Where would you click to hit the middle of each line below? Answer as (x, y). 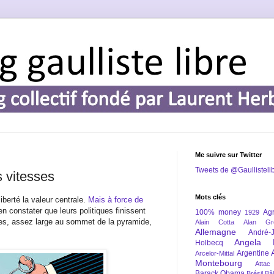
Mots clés (210, 197)
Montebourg (219, 263)
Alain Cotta (215, 222)
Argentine (253, 253)
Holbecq (209, 243)
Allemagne (216, 232)
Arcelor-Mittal (215, 253)
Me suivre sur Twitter (228, 155)
